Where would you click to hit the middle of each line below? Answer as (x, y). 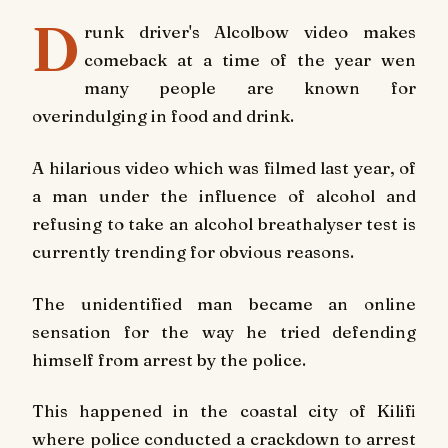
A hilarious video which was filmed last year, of (224, 167)
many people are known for (249, 87)
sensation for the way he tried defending (224, 331)
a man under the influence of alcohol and (224, 195)
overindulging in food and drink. (163, 115)
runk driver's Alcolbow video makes (249, 31)
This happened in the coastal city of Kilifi (224, 411)
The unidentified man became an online (224, 303)
